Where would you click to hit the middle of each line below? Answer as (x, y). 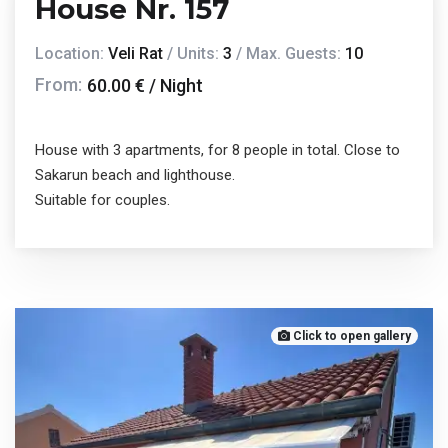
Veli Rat (135, 53)
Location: (71, 53)
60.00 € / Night (145, 86)
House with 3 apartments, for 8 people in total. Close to (217, 150)
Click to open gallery (350, 336)
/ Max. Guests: (288, 53)
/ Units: (193, 53)
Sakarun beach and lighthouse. (135, 175)
